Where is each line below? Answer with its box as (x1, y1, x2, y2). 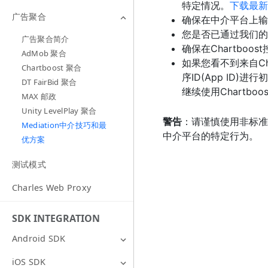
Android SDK (12, 233, 66, 245)
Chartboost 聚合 (22, 62, 82, 74)
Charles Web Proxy (12, 182, 92, 194)
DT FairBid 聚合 (22, 77, 77, 88)
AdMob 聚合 (22, 48, 66, 59)
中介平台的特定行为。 (163, 129, 258, 142)
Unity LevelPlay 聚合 (22, 105, 97, 117)
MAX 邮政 (22, 91, 57, 102)
